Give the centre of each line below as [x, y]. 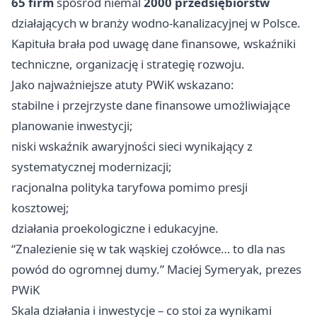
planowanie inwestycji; [72, 126]
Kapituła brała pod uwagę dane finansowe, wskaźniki [154, 44]
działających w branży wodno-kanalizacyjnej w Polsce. [156, 23]
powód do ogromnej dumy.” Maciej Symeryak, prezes [156, 270]
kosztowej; [40, 208]
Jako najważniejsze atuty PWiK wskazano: [123, 85]
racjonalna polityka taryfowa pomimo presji [129, 188]
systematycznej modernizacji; [92, 167]
